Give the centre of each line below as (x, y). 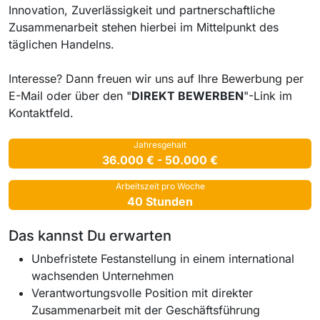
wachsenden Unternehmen (102, 275)
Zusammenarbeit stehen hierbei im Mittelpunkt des (144, 27)
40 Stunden (160, 201)
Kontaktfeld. (41, 112)
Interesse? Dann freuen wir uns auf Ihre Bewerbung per (156, 78)
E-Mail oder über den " (70, 95)
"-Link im (268, 95)
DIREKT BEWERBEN (187, 95)
